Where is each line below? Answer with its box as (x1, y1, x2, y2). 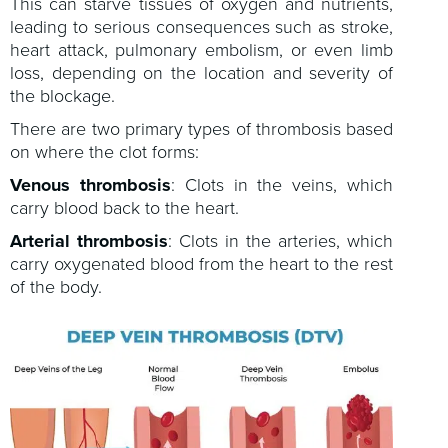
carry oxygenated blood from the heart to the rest (10, 251, 394, 277)
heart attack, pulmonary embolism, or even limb (10, 37, 394, 63)
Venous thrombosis (10, 172, 171, 198)
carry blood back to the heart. (10, 195, 239, 221)
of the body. (10, 274, 102, 300)
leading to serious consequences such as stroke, (10, 14, 394, 40)
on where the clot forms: (10, 139, 199, 165)
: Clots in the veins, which (170, 172, 394, 198)
